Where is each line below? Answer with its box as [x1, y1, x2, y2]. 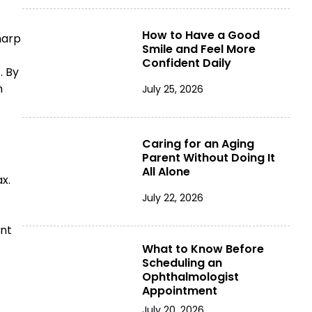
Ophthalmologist [141, 269, 239, 286]
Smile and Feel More [141, 41, 256, 58]
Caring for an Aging [141, 136, 254, 153]
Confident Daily [141, 55, 231, 72]
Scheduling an [141, 255, 222, 272]
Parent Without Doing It [141, 150, 275, 166]
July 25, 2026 [141, 82, 203, 97]
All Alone [141, 164, 190, 180]
